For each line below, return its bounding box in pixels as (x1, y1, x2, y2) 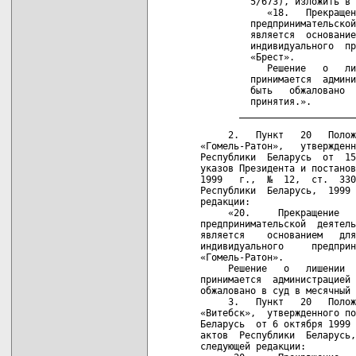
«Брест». (200, 51, 295, 63)
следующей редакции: (200, 340, 306, 352)
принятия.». (200, 95, 311, 107)
